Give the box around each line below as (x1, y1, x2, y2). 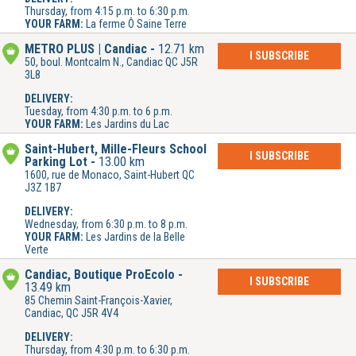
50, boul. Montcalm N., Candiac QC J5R (25, 56, 198, 69)
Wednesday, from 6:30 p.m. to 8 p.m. (25, 218, 188, 231)
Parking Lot (25, 154, 87, 170)
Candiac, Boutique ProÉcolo (25, 267, 175, 283)
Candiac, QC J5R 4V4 (25, 307, 118, 320)
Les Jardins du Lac (86, 118, 169, 131)
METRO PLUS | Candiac (25, 41, 147, 57)
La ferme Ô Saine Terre (86, 17, 187, 31)
